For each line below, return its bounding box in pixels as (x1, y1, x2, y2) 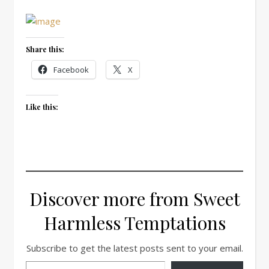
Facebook (53, 64, 89, 75)
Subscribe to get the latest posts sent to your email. (26, 242, 243, 254)
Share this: (26, 44, 64, 54)
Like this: (26, 102, 58, 112)
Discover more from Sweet (29, 187, 240, 211)
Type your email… (25, 255, 98, 267)
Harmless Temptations (43, 211, 226, 235)
